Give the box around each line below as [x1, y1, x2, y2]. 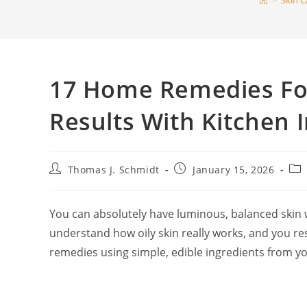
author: [49, 175, 86, 188]
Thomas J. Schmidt [67, 163, 160, 176]
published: [173, 175, 228, 188]
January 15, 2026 [193, 163, 275, 176]
